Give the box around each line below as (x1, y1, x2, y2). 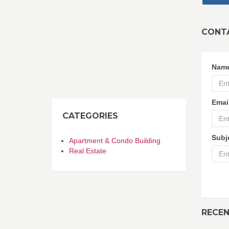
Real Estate (69, 147, 106, 155)
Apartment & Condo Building (69, 136, 161, 145)
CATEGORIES (62, 111, 118, 121)
